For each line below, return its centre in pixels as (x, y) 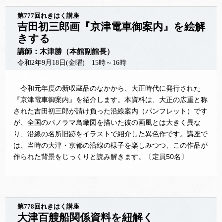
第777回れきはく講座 (49, 16)
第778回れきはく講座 (49, 207)
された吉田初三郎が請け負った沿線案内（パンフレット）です (111, 111)
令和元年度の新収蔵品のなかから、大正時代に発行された (107, 88)
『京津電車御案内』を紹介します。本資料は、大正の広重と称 (111, 100)
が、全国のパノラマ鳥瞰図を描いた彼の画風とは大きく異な (107, 122)
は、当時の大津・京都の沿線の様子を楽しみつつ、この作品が (111, 145)
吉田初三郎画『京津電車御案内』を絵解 (111, 27)
